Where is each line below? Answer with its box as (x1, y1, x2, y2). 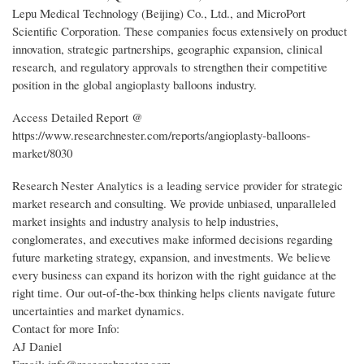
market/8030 (12, 144, 72, 161)
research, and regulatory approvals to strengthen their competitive (12, 58, 327, 75)
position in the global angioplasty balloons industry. (12, 76, 257, 93)
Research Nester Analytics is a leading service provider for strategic (12, 176, 343, 193)
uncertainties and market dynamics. (12, 301, 184, 318)
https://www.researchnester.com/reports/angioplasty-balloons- (12, 126, 310, 143)
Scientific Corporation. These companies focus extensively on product (12, 22, 347, 39)
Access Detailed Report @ (12, 108, 143, 125)
